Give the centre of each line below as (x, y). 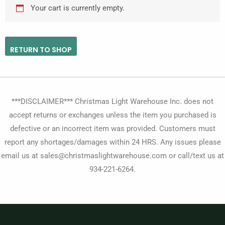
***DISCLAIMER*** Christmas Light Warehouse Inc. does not (113, 101)
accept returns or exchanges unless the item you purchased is (113, 115)
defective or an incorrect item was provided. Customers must (113, 129)
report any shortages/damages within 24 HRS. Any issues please (113, 142)
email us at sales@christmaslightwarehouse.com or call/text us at (113, 156)
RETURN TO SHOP (41, 50)
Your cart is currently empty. (78, 8)
